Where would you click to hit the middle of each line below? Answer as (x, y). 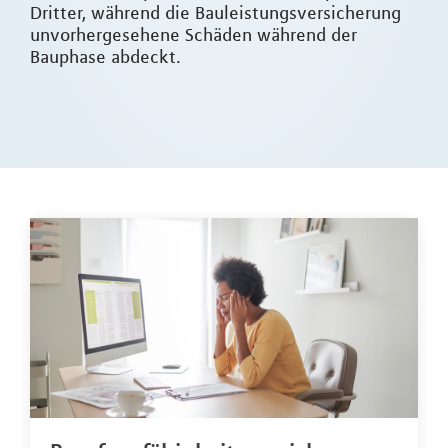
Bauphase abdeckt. (105, 57)
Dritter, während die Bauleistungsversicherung (215, 13)
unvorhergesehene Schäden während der (193, 35)
